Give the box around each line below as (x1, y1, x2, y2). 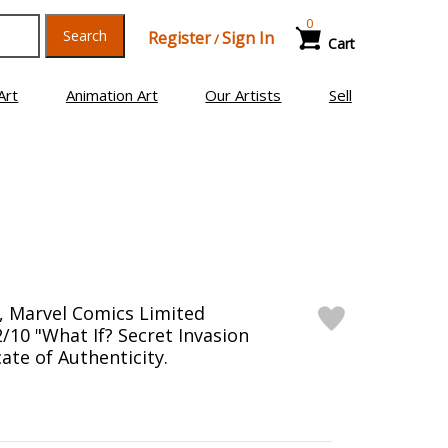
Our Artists (205, 85, 282, 105)
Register (147, 27, 211, 49)
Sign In (221, 27, 274, 49)
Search (62, 26, 107, 45)
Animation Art (65, 85, 158, 105)
